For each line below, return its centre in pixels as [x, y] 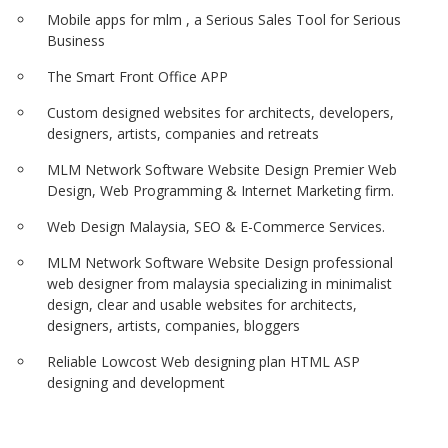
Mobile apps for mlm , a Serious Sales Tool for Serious [224, 19]
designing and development [136, 382]
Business [76, 40]
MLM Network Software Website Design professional [220, 262]
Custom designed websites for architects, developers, [220, 112]
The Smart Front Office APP [137, 76]
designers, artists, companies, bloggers [173, 325]
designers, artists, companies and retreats [183, 133]
